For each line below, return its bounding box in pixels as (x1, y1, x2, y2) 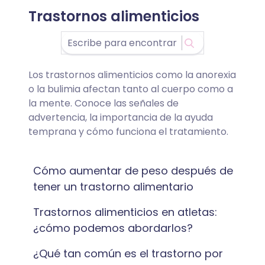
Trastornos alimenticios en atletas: (33, 205, 217, 219)
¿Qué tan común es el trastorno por (33, 246, 223, 261)
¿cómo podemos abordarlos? (33, 221, 193, 235)
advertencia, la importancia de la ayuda (28, 111, 213, 124)
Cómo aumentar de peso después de (33, 163, 233, 178)
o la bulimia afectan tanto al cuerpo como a (28, 82, 233, 96)
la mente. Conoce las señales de (28, 96, 179, 110)
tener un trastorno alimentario (33, 179, 193, 194)
